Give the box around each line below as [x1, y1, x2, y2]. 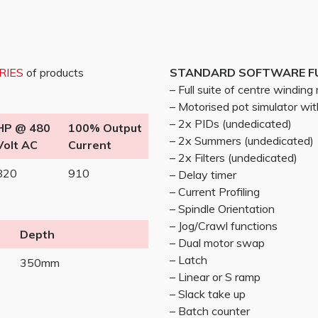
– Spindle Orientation [170, 202, 275, 216]
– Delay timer [170, 168, 236, 182]
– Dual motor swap [170, 236, 265, 250]
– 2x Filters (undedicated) [170, 150, 297, 165]
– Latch [170, 253, 207, 267]
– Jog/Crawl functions [170, 219, 278, 233]
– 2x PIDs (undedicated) [170, 116, 292, 131]
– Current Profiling [170, 185, 260, 199]
